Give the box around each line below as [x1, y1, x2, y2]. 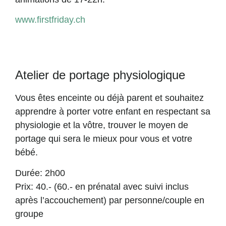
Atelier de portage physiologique [15, 68, 185, 82]
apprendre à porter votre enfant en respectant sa [15, 106, 210, 117]
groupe [15, 208, 43, 219]
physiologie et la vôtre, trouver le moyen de [15, 120, 188, 130]
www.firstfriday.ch [15, 15, 85, 25]
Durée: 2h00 [15, 167, 65, 178]
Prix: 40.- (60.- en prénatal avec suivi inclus [15, 181, 189, 192]
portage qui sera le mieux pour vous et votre [15, 134, 192, 144]
